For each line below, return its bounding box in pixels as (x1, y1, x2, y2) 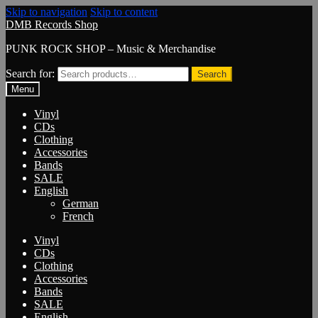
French (62, 210, 94, 222)
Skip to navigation (6, 6, 87, 18)
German (62, 197, 99, 209)
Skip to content (90, 6, 158, 18)
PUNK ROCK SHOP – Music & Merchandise (6, 43, 216, 55)
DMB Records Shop (6, 18, 98, 31)
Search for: (6, 67, 55, 79)
